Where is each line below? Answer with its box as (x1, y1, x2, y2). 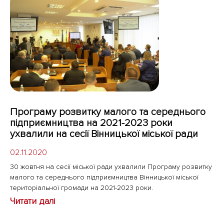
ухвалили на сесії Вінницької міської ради (10, 128, 198, 140)
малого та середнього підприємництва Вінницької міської (10, 173, 198, 182)
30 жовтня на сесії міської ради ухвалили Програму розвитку (10, 162, 212, 171)
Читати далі (10, 195, 55, 207)
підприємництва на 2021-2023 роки (10, 117, 172, 129)
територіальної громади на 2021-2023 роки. (10, 183, 153, 192)
